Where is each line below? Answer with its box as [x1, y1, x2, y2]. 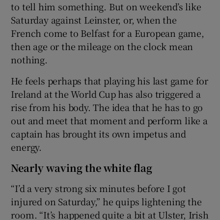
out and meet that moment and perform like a [11, 113, 208, 127]
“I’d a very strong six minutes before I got [11, 181, 186, 194]
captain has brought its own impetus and [11, 127, 186, 140]
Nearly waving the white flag [11, 160, 153, 175]
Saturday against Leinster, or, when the [11, 13, 177, 26]
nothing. [11, 53, 48, 66]
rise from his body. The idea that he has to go [11, 100, 203, 113]
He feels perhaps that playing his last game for [11, 74, 209, 87]
